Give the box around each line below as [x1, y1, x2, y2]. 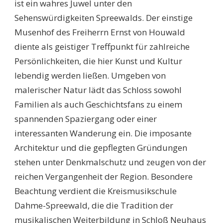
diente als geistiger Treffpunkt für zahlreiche [14, 41, 190, 53]
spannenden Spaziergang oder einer [14, 113, 157, 125]
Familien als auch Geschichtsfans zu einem [14, 99, 182, 111]
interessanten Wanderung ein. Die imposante [14, 127, 192, 139]
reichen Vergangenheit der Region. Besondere [14, 171, 193, 183]
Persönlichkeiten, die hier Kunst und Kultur [14, 55, 182, 67]
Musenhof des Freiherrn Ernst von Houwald [14, 26, 185, 38]
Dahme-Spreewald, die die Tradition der [14, 200, 173, 212]
